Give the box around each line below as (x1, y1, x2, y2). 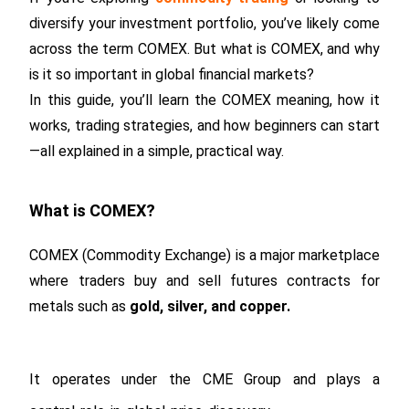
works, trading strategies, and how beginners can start (29, 117, 380, 134)
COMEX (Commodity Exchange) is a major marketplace (29, 246, 380, 264)
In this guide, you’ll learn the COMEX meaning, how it (29, 91, 380, 109)
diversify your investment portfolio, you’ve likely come (29, 15, 380, 32)
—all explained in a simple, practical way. (29, 142, 285, 160)
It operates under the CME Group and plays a (29, 371, 380, 388)
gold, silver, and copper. (126, 298, 291, 315)
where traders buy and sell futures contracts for (29, 272, 380, 289)
